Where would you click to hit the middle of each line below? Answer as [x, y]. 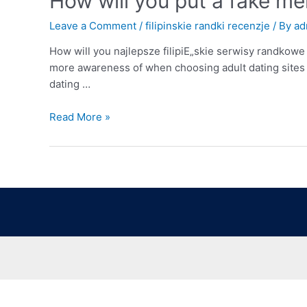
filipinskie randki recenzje [208, 25]
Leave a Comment [93, 25]
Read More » [80, 116]
